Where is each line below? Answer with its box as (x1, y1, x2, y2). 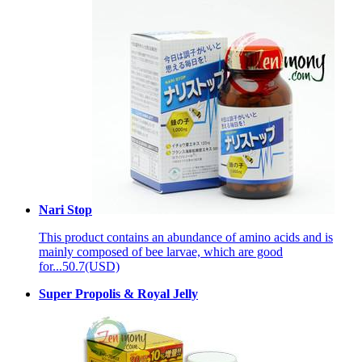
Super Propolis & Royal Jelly (39, 286, 198, 301)
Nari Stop (39, 202, 92, 217)
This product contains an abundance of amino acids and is (39, 229, 333, 244)
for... (39, 259, 62, 273)
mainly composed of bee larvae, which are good (39, 244, 283, 259)
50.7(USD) (62, 259, 120, 273)
